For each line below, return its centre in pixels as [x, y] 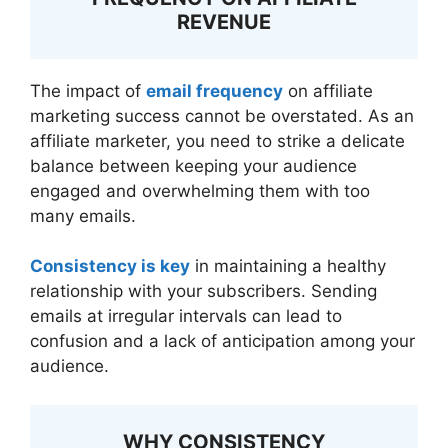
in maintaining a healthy [288, 266]
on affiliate [328, 90]
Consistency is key [110, 266]
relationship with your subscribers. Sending [203, 291]
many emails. [83, 215]
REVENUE [224, 21]
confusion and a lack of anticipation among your [222, 341]
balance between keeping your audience [193, 165]
